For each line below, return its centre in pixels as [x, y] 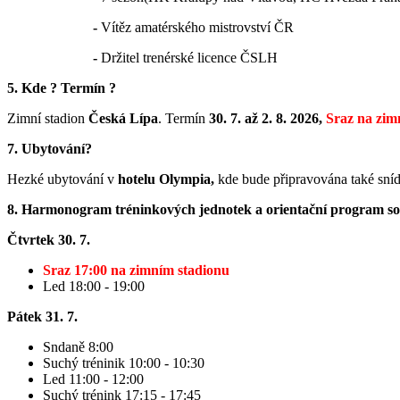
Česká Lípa [123, 119]
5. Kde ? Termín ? [62, 88]
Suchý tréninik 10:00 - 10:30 [124, 363]
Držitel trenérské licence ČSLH [187, 58]
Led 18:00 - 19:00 [94, 287]
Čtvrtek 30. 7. [49, 240]
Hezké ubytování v [62, 179]
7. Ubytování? [50, 149]
